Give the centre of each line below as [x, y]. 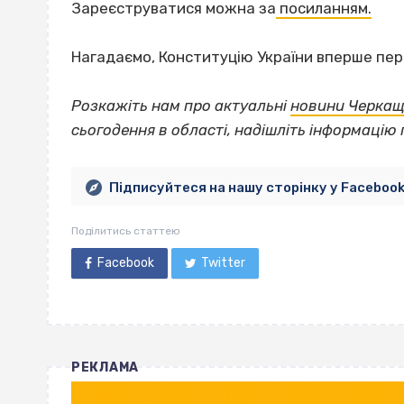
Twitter [224, 263]
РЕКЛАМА [105, 368]
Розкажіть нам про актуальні [179, 106]
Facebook [125, 263]
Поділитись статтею [126, 231]
